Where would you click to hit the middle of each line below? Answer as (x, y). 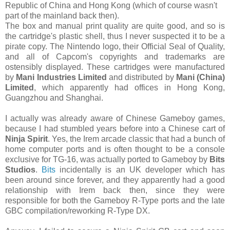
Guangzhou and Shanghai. (54, 98)
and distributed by (141, 77)
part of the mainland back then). (62, 15)
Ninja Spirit (26, 139)
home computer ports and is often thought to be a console (115, 149)
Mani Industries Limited (61, 77)
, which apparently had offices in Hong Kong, (129, 87)
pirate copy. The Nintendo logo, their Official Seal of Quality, (115, 46)
